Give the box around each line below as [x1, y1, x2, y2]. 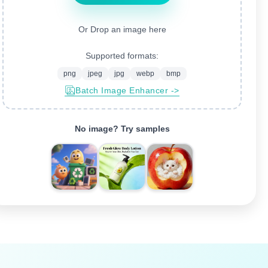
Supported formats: [86, 51, 159, 60]
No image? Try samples [74, 124, 170, 133]
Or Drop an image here [78, 25, 166, 34]
